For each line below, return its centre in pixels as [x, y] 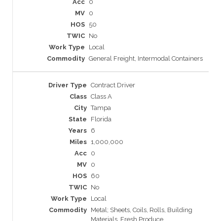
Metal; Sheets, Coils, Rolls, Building [142, 210]
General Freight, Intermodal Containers [146, 59]
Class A [101, 97]
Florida [101, 119]
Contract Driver [113, 85]
